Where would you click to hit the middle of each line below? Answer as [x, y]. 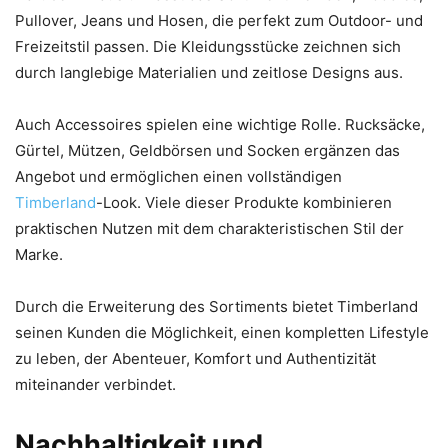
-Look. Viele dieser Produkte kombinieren [244, 202]
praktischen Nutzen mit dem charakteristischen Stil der [209, 228]
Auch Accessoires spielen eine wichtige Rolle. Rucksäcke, [220, 124]
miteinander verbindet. [95, 384]
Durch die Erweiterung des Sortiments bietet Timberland [216, 306]
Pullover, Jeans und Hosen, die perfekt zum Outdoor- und [219, 20]
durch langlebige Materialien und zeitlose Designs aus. [209, 72]
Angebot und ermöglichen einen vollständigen [178, 176]
